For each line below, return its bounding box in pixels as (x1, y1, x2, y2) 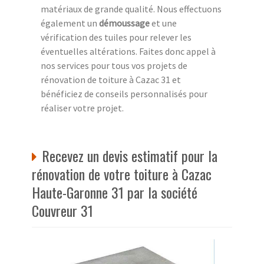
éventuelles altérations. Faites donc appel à (41, 45, 216, 57)
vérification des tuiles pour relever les (41, 31, 192, 43)
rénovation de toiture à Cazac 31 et (41, 73, 181, 85)
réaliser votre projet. (41, 101, 124, 114)
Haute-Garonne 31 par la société (32, 181, 197, 203)
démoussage (99, 16, 150, 29)
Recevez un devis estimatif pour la (42, 144, 217, 166)
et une (150, 16, 177, 29)
